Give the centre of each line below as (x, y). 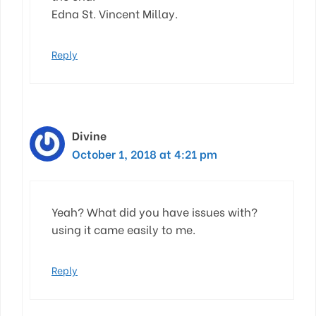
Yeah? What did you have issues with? (154, 211)
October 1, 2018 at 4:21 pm (145, 153)
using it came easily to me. (123, 229)
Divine (89, 135)
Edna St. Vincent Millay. (115, 13)
